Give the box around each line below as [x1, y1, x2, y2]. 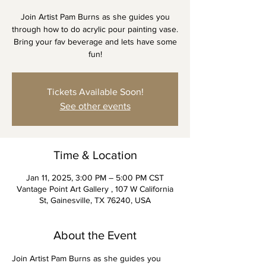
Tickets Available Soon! [46, 87, 144, 97]
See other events [59, 101, 131, 111]
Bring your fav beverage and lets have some [13, 37, 177, 46]
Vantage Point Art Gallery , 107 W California [17, 184, 173, 194]
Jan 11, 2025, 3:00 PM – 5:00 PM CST [26, 173, 164, 182]
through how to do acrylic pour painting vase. [12, 24, 178, 34]
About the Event [53, 229, 137, 242]
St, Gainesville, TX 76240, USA [39, 195, 151, 205]
